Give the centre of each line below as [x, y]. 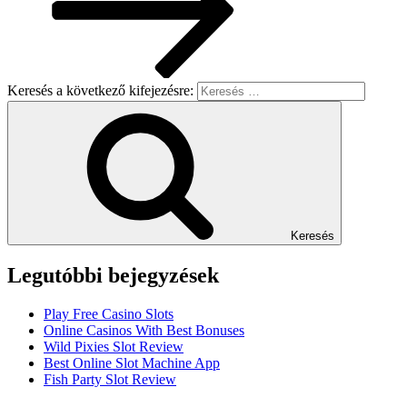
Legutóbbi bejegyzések [113, 276]
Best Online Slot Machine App [132, 363]
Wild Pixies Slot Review [114, 347]
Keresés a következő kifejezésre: [102, 91]
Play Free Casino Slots [109, 314]
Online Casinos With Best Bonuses [144, 331]
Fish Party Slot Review [110, 380]
